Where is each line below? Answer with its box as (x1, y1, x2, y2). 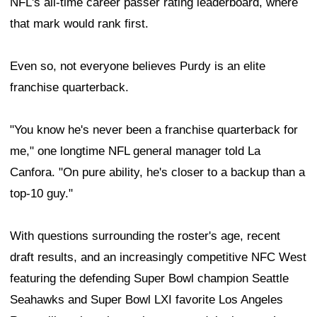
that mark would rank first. (10, 16, 149, 30)
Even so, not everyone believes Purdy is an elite (10, 59, 265, 73)
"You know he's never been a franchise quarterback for (10, 122, 298, 137)
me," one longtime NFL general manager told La (10, 144, 260, 158)
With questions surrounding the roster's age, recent (10, 229, 280, 243)
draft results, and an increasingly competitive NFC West (10, 250, 306, 264)
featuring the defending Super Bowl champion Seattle (10, 271, 289, 285)
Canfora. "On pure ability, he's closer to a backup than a (10, 165, 305, 179)
